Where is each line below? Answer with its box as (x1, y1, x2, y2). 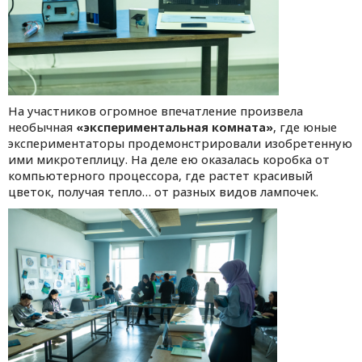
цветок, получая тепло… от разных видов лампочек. (8, 184, 325, 200)
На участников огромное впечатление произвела (8, 103, 303, 120)
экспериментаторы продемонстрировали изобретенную (8, 136, 352, 152)
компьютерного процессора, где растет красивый (8, 168, 313, 184)
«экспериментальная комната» (76, 120, 273, 136)
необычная (8, 120, 76, 136)
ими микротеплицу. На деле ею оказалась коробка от (8, 152, 330, 168)
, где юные (273, 120, 337, 136)
